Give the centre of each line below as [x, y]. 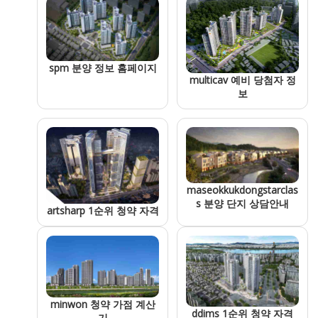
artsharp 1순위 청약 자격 [103, 210]
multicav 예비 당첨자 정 [242, 79]
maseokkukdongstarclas [242, 190]
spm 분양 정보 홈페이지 [103, 68]
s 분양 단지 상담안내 [242, 203]
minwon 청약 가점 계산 [103, 305]
